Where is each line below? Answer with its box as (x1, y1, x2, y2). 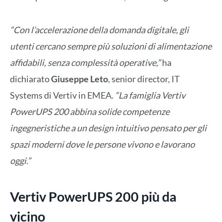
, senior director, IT (108, 73, 180, 84)
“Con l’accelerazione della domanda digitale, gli (10, 24, 189, 35)
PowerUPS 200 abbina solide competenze (10, 106, 169, 117)
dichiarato (10, 73, 51, 84)
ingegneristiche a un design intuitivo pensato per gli (10, 122, 207, 133)
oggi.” (10, 155, 31, 166)
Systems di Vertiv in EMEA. (10, 89, 115, 101)
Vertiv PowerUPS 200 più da (10, 188, 176, 205)
